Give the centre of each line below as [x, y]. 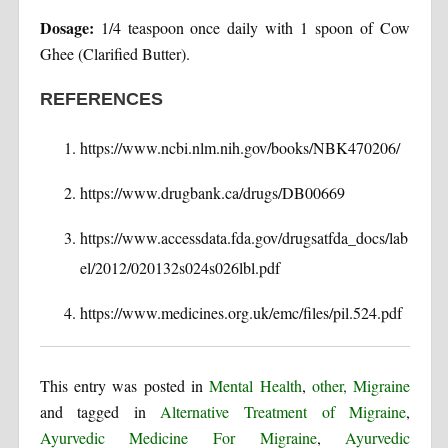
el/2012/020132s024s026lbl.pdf [179, 267]
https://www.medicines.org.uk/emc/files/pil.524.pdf [240, 312]
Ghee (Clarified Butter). [114, 53]
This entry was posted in [124, 385]
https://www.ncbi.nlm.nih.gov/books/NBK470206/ [239, 147]
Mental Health [255, 385]
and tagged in [100, 411]
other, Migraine [361, 385]
